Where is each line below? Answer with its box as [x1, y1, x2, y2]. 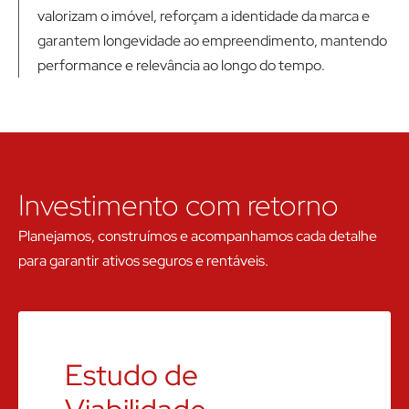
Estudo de [65, 355, 198, 395]
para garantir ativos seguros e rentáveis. [18, 251, 268, 271]
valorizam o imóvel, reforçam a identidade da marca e [37, 6, 370, 26]
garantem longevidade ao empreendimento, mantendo [37, 31, 387, 51]
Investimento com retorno [18, 185, 339, 225]
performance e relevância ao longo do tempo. [37, 56, 325, 76]
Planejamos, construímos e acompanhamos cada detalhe [18, 226, 377, 246]
